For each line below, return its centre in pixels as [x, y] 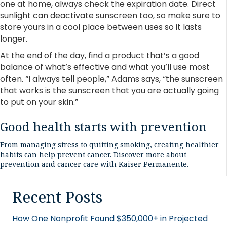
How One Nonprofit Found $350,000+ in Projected [110, 218]
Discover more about [150, 154]
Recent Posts [57, 197]
